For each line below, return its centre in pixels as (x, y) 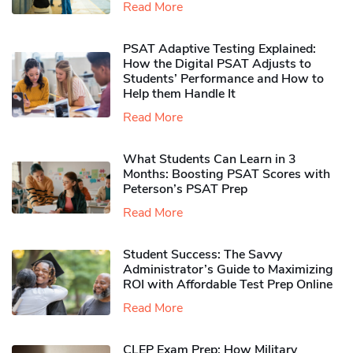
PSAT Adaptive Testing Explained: (219, 49)
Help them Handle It (179, 94)
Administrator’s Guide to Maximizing (228, 270)
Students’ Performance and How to (223, 79)
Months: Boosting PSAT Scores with (227, 175)
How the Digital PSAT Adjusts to (217, 64)
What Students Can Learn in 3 (210, 160)
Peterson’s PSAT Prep (185, 190)
